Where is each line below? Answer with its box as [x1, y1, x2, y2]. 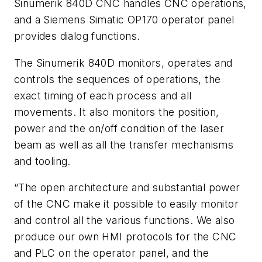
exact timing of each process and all [14, 89, 192, 102]
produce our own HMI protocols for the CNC [14, 230, 237, 243]
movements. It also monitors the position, [14, 105, 219, 118]
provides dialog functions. [14, 30, 140, 43]
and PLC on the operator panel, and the [14, 247, 209, 260]
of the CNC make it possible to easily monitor [14, 198, 239, 211]
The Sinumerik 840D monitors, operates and [14, 56, 233, 69]
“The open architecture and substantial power [14, 181, 240, 194]
